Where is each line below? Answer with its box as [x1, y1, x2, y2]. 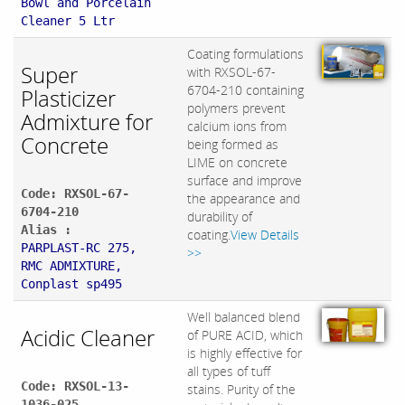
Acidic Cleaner [21, 323, 155, 353]
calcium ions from [187, 118, 287, 136]
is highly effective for [187, 344, 302, 363]
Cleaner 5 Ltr [21, 14, 115, 29]
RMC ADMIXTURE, [21, 259, 122, 274]
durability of [187, 208, 252, 226]
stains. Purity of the [187, 381, 296, 399]
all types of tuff [187, 363, 270, 381]
